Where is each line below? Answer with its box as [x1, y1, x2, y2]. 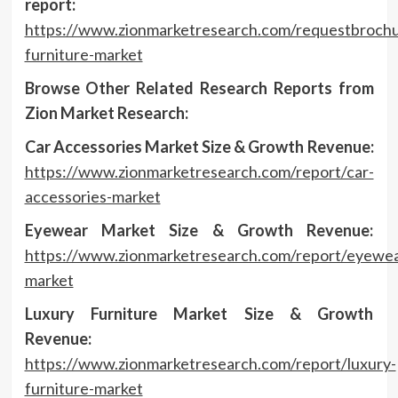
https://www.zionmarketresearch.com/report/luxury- [24, 353, 396, 373]
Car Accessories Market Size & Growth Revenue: [24, 136, 374, 156]
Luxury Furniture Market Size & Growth [24, 303, 374, 323]
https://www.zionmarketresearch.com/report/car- [24, 161, 374, 181]
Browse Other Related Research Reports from [24, 77, 374, 98]
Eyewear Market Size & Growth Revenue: [24, 219, 374, 240]
